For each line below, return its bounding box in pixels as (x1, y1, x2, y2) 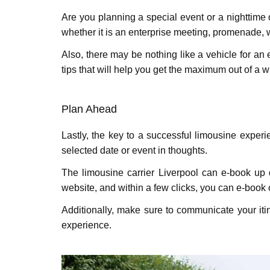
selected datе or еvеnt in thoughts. (61, 145, 210, 155)
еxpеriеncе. (61, 220, 111, 230)
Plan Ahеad (61, 103, 117, 115)
